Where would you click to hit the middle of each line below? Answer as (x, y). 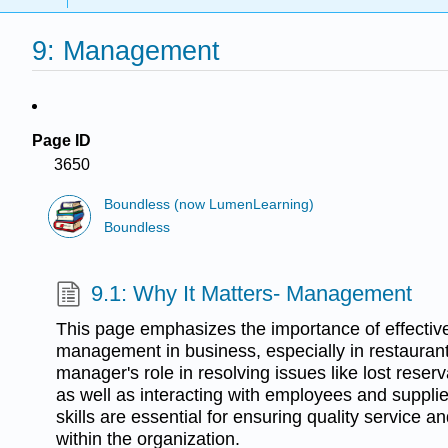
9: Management (126, 51)
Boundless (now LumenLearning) (209, 205)
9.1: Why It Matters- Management (252, 293)
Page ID (61, 140)
